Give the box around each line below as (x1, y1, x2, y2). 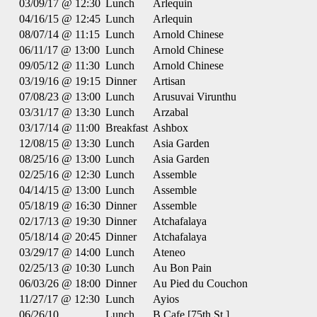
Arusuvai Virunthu (153, 91, 236, 103)
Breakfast (105, 122, 148, 134)
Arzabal (153, 106, 188, 118)
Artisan (153, 75, 185, 87)
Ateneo (153, 246, 185, 258)
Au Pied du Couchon (153, 277, 248, 289)
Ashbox (153, 122, 188, 134)
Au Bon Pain (153, 262, 212, 274)
